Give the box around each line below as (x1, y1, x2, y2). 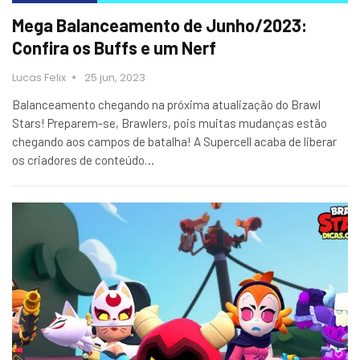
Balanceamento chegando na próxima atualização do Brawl (12, 96, 321, 112)
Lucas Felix (12, 69, 68, 85)
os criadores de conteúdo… (12, 152, 154, 167)
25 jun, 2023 (84, 69, 145, 85)
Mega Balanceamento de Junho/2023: (12, 14, 307, 35)
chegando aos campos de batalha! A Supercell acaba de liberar (12, 133, 337, 149)
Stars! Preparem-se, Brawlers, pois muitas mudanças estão (12, 115, 327, 130)
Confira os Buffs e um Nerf (12, 36, 216, 58)
